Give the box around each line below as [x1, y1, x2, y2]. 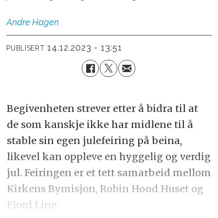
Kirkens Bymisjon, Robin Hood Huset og [6, 182, 203, 195]
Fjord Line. [6, 198, 58, 211]
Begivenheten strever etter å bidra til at [6, 102, 198, 114]
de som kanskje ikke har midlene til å [6, 118, 193, 130]
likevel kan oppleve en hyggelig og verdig [6, 150, 211, 163]
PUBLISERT [6, 44, 45, 53]
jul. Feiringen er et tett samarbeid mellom [6, 166, 211, 179]
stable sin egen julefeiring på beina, [6, 134, 182, 146]
